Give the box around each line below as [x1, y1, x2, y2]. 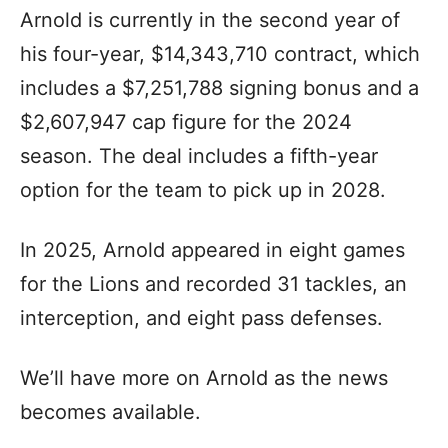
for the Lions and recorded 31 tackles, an [20, 272, 407, 296]
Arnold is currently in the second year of [20, 8, 400, 32]
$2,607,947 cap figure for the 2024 [20, 110, 352, 134]
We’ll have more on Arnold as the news [20, 366, 388, 390]
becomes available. [20, 400, 201, 424]
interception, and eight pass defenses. [20, 306, 383, 330]
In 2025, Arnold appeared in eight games [20, 238, 405, 262]
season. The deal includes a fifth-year [20, 144, 378, 168]
